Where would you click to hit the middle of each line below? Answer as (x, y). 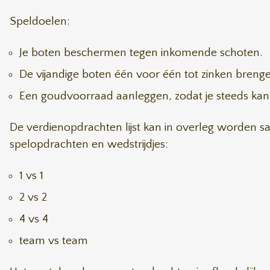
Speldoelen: (40, 21)
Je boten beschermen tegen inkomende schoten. (141, 53)
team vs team (54, 241)
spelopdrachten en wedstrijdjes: (92, 144)
